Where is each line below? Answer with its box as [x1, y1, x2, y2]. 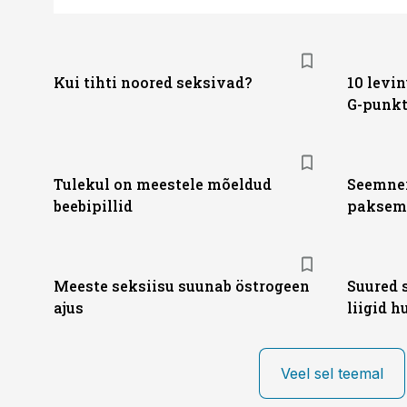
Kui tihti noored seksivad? [54, 73, 252, 92]
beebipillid [54, 196, 133, 215]
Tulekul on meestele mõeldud [54, 174, 272, 194]
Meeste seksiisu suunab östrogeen [54, 276, 310, 295]
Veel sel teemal [281, 364, 383, 382]
